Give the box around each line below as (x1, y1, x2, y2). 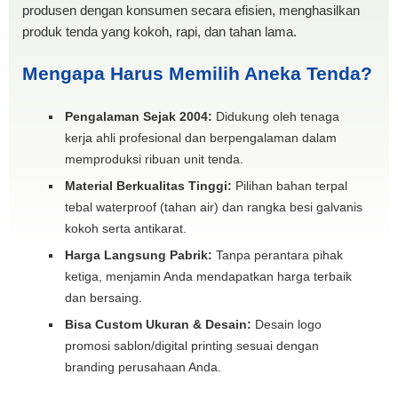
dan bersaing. (65, 290, 142, 305)
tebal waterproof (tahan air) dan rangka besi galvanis (65, 199, 362, 214)
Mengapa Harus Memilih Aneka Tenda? (22, 62, 372, 84)
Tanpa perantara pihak (212, 247, 343, 262)
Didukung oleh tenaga (212, 108, 339, 123)
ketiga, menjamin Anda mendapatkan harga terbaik (65, 268, 352, 283)
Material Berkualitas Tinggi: (65, 178, 232, 193)
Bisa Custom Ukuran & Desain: (65, 316, 251, 331)
